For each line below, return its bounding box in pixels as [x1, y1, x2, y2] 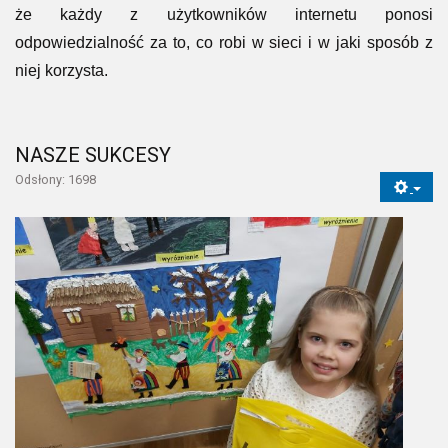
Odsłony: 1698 [15, 171, 96, 187]
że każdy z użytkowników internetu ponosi [15, 5, 433, 23]
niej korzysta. [15, 61, 108, 79]
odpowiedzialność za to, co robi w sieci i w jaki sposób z [15, 33, 433, 51]
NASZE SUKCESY [15, 142, 171, 167]
